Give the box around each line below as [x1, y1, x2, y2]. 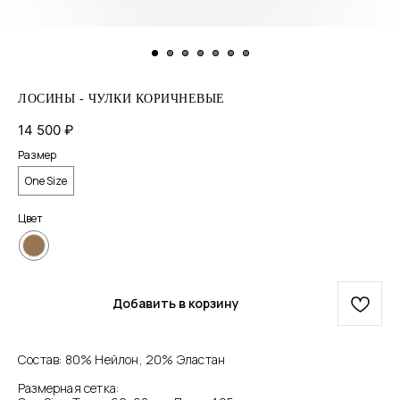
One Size [25, 173, 67, 188]
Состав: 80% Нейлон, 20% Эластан [18, 351, 226, 368]
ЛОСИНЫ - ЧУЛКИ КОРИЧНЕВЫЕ [18, 92, 225, 105]
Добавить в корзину [112, 295, 239, 312]
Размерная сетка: [18, 379, 120, 396]
